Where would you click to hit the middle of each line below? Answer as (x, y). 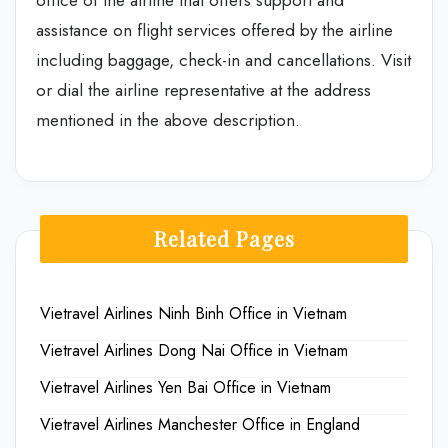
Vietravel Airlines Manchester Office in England (200, 424)
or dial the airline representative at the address (203, 90)
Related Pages (224, 238)
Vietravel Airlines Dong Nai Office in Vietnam (194, 350)
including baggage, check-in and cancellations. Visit (223, 60)
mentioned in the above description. (168, 120)
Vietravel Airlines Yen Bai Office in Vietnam (185, 387)
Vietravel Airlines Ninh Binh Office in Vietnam (193, 313)
